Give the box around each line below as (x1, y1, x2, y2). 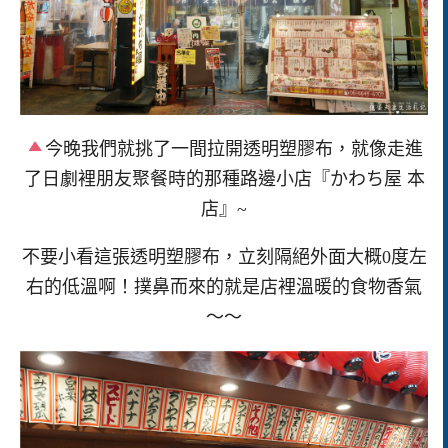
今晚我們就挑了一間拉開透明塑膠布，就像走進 (45, 138, 424, 159)
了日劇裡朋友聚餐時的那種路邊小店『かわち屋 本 (23, 168, 425, 189)
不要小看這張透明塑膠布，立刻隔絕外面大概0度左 (21, 247, 427, 268)
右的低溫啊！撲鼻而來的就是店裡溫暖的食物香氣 (26, 277, 422, 298)
